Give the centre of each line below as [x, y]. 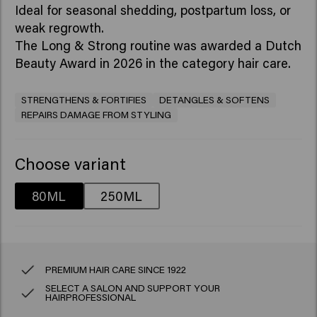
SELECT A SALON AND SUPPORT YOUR [133, 288]
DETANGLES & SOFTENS [215, 99]
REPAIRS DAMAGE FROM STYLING [96, 114]
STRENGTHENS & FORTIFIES [83, 99]
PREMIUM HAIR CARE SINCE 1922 [116, 270]
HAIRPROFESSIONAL [91, 298]
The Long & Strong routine [92, 46]
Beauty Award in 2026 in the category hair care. [152, 63]
